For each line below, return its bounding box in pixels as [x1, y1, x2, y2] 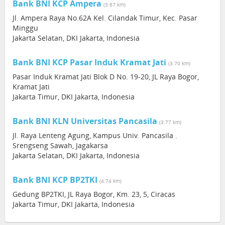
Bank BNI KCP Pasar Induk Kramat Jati [13, 57, 166, 68]
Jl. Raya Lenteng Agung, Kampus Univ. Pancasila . [13, 131, 177, 140]
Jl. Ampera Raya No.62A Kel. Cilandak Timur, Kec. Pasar [13, 13, 197, 23]
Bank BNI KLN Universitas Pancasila [13, 116, 157, 127]
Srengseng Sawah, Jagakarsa [13, 141, 108, 150]
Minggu [13, 23, 38, 33]
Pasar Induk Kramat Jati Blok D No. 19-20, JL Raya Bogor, [13, 72, 199, 81]
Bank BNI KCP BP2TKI [13, 174, 97, 185]
